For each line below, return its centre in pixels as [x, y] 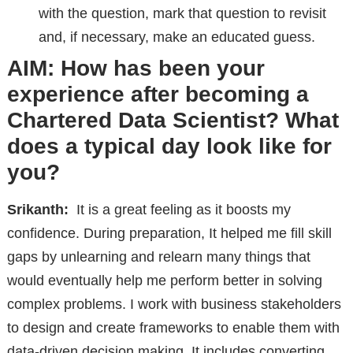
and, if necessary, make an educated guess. [176, 37]
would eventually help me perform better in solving [164, 280]
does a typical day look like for [169, 146]
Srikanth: [37, 209]
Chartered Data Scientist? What [173, 120]
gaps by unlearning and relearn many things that [158, 256]
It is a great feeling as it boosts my [179, 209]
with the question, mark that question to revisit [182, 13]
